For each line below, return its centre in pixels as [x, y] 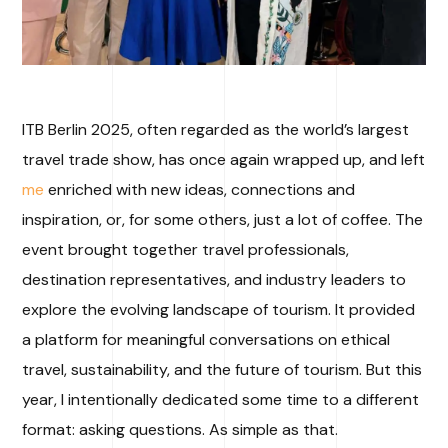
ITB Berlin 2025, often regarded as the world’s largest [216, 130]
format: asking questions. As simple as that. [180, 430]
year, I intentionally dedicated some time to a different [221, 400]
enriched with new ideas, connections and [200, 190]
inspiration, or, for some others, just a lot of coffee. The [223, 220]
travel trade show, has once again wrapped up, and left [224, 160]
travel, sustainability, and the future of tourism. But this [222, 370]
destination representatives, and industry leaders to [214, 280]
